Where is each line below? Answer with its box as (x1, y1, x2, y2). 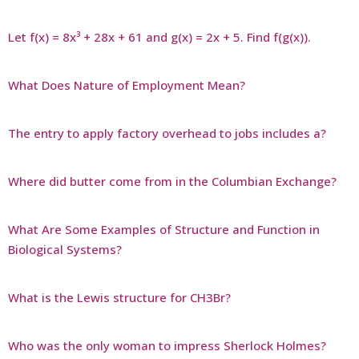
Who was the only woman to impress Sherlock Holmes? (8, 337, 326, 353)
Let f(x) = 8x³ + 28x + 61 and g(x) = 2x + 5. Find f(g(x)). (8, 28, 311, 45)
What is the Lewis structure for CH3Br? (8, 288, 231, 305)
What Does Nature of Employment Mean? (8, 76, 245, 93)
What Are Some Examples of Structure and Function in (8, 220, 320, 237)
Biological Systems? (8, 240, 122, 257)
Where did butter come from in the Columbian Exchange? (8, 172, 337, 189)
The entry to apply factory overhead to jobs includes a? (8, 124, 326, 141)
